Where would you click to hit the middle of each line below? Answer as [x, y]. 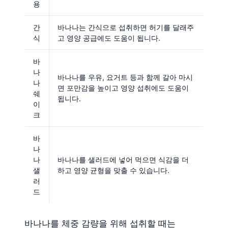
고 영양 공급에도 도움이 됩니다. [109, 38]
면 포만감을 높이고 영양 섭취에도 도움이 [123, 88]
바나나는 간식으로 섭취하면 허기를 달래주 [126, 27]
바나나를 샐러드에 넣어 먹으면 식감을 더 [123, 159]
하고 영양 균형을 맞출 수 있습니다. [113, 170]
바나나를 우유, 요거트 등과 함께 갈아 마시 [125, 77]
